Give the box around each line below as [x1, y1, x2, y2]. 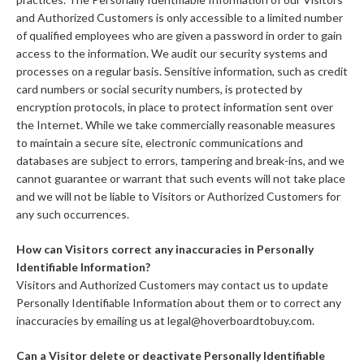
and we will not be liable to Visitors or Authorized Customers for [16, 189, 340, 204]
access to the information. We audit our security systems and [16, 46, 327, 61]
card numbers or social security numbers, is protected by [16, 82, 302, 97]
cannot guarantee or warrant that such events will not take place [16, 171, 345, 186]
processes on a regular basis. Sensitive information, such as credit [16, 64, 348, 79]
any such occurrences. [16, 207, 129, 222]
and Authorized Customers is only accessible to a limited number [16, 11, 343, 25]
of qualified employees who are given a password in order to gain [16, 28, 342, 43]
